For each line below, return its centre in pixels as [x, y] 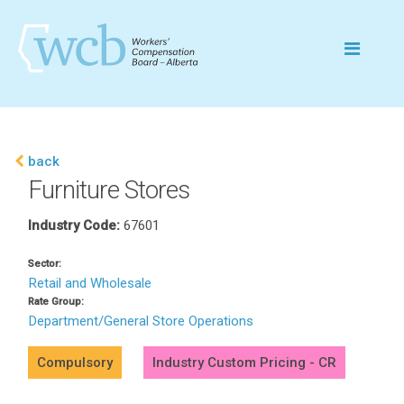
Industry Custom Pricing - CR [244, 363]
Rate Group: [56, 302]
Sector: [45, 264]
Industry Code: [76, 225]
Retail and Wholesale [90, 283]
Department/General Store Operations [141, 321]
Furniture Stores [109, 190]
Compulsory [75, 363]
